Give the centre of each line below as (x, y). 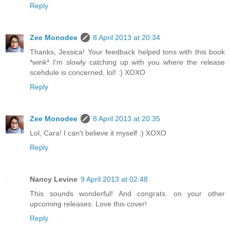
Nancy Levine (54, 179)
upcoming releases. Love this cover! (88, 204)
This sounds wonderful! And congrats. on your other (127, 193)
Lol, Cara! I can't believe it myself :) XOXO (98, 133)
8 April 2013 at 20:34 (127, 37)
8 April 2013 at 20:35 (127, 118)
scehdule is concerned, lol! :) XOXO (88, 72)
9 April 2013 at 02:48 (114, 179)
